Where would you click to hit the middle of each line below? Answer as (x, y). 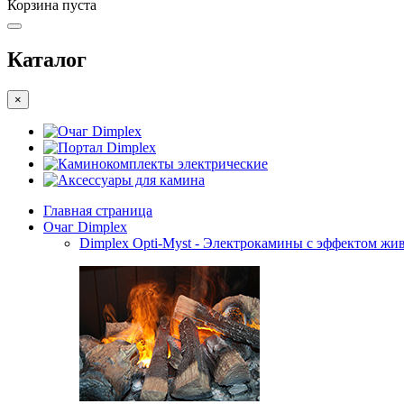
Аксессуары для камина (131, 180)
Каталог (47, 60)
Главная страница (98, 211)
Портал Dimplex (107, 148)
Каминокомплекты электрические (163, 164)
